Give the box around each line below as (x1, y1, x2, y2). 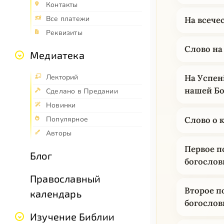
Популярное (46, 114, 88, 124)
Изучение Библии (30, 210, 114, 223)
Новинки (46, 100, 76, 110)
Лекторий (46, 72, 78, 82)
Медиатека (30, 49, 84, 61)
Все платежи (46, 14, 90, 24)
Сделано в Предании (46, 86, 118, 96)
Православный (30, 172, 101, 185)
